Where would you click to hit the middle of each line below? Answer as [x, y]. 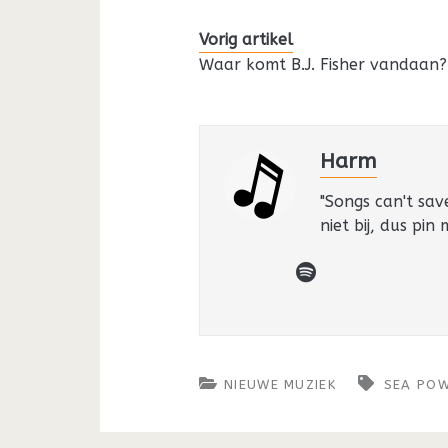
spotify [350, 272]
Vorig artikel [246, 39]
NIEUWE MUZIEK [280, 384]
